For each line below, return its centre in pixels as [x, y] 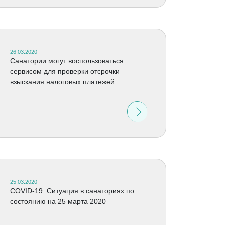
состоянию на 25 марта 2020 [58, 201]
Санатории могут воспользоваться [67, 61]
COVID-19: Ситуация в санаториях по [72, 191]
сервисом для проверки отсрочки [65, 71]
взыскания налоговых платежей [62, 82]
